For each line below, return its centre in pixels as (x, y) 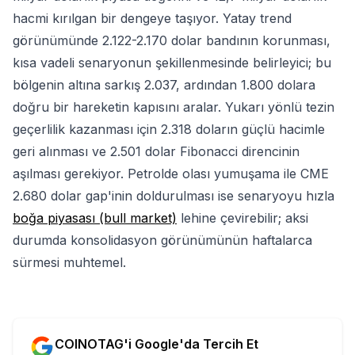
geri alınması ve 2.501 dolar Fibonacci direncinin (156, 152)
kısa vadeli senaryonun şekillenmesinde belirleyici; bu (172, 63)
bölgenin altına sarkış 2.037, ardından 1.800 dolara (164, 85)
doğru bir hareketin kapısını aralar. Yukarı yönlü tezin (174, 107)
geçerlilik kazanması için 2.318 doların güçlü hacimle (169, 130)
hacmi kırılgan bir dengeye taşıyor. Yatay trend (152, 19)
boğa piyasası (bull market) (95, 218)
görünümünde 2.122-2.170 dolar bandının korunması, (172, 41)
